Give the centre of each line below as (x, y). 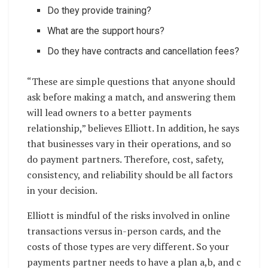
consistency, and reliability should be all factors (130, 174)
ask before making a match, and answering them (131, 97)
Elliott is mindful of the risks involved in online (128, 215)
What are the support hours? (106, 31)
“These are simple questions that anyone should (131, 81)
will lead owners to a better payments (109, 112)
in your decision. (62, 190)
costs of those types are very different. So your (128, 246)
